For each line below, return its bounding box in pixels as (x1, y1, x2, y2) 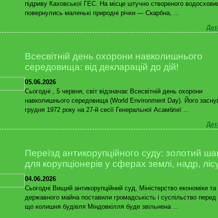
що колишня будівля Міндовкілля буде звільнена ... (25, 202, 179, 210)
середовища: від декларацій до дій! (25, 62, 179, 72)
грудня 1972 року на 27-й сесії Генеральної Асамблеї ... (25, 106, 189, 113)
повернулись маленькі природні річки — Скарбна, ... (25, 9, 180, 17)
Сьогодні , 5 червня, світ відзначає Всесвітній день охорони (25, 87, 202, 95)
